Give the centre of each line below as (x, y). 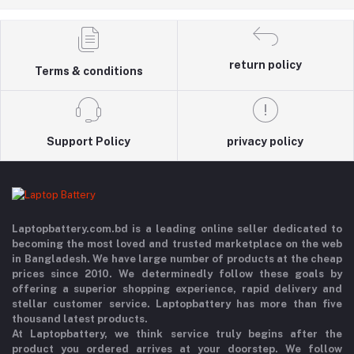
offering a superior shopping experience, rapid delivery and (177, 289)
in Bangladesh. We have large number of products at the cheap (177, 259)
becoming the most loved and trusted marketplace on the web (177, 244)
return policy (265, 65)
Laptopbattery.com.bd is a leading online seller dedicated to (177, 229)
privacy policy (265, 142)
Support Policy (89, 142)
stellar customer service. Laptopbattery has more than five (177, 304)
